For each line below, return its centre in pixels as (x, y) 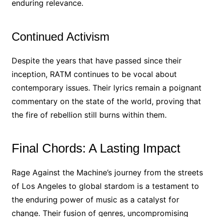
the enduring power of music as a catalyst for (95, 200)
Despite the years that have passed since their (96, 61)
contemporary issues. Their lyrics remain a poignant (106, 88)
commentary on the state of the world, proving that (106, 101)
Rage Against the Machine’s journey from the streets (107, 172)
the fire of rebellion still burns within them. (89, 115)
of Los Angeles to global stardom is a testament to (105, 186)
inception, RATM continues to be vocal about (94, 74)
